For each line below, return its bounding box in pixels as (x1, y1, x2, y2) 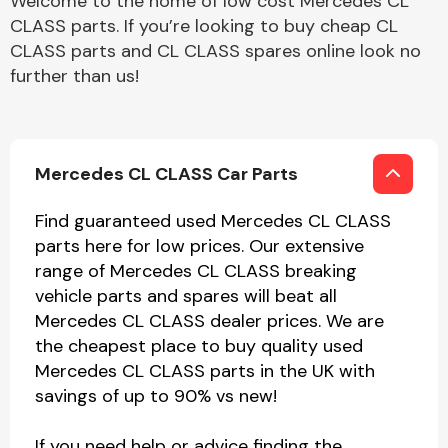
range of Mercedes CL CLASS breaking (35, 259, 357, 283)
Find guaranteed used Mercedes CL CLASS (35, 209, 391, 233)
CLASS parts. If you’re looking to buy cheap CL (10, 14, 398, 38)
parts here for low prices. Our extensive (35, 234, 364, 258)
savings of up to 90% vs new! (35, 384, 277, 408)
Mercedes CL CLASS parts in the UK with (35, 359, 375, 383)
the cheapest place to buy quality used (35, 334, 363, 358)
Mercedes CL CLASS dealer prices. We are (35, 309, 384, 333)
